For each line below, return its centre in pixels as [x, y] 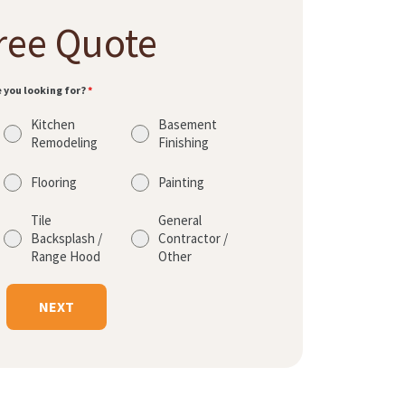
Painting [181, 183]
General [179, 221]
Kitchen [53, 125]
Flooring [54, 183]
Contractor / [193, 239]
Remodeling [65, 143]
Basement [187, 125]
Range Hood [66, 257]
